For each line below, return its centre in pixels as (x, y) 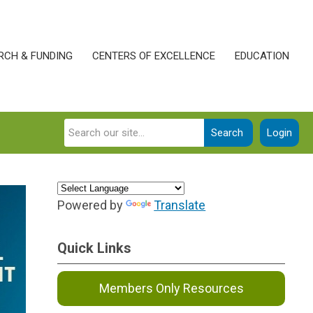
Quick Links (95, 248)
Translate (180, 205)
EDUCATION (262, 56)
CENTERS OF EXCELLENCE (154, 56)
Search (227, 133)
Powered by (92, 205)
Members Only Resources (171, 288)
